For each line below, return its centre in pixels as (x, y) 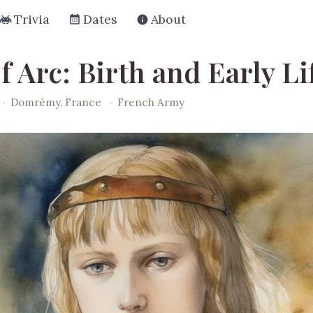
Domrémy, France (58, 102)
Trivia (32, 19)
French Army (151, 102)
